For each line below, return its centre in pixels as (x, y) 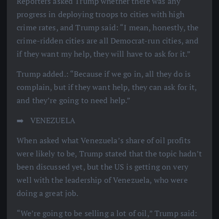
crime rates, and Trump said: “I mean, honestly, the (108, 28)
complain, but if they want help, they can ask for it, (107, 87)
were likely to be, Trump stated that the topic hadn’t (109, 154)
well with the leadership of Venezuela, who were (102, 180)
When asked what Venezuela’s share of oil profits (104, 141)
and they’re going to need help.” (74, 100)
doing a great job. (48, 193)
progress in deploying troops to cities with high (100, 14)
